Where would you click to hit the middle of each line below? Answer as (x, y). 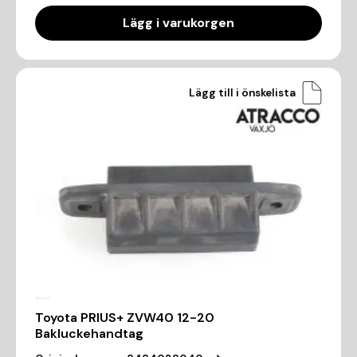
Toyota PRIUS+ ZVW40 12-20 (125, 317)
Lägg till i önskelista (242, 92)
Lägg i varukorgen (178, 23)
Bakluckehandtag (89, 333)
